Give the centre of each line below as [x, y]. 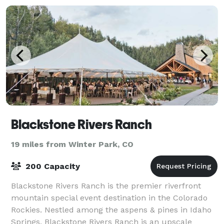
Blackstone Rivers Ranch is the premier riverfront [106, 185]
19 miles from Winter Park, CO [72, 144]
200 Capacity [51, 166]
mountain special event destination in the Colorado [109, 197]
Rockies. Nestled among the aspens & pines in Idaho [111, 209]
